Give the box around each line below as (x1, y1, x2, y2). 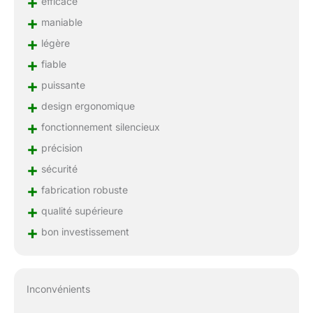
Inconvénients (26, 283, 90, 296)
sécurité (38, 162, 78, 175)
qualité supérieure (38, 204, 123, 217)
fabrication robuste (38, 183, 128, 196)
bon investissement (38, 225, 129, 238)
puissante (38, 78, 85, 91)
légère (38, 36, 70, 49)
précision (38, 141, 82, 154)
